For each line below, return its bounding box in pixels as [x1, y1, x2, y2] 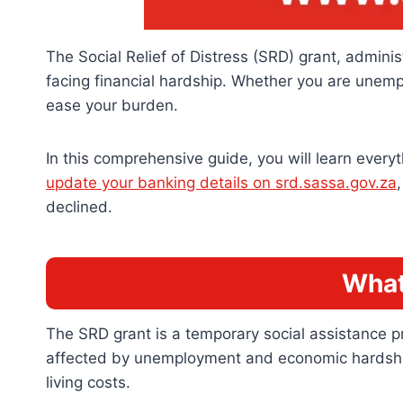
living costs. [46, 372, 130, 391]
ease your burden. [46, 95, 178, 114]
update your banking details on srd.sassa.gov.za [46, 173, 397, 192]
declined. [46, 197, 112, 216]
